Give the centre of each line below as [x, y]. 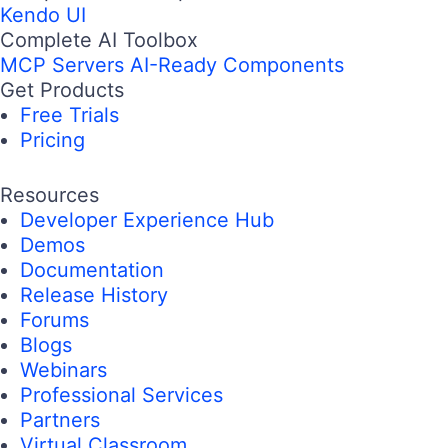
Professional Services [121, 395]
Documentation [92, 270]
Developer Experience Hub [147, 220]
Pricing [52, 140]
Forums [54, 320]
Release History [94, 295]
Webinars [63, 370]
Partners [60, 420]
